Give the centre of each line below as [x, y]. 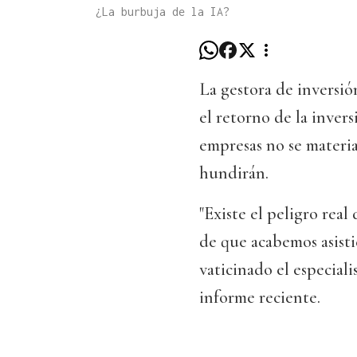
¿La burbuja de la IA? [163, 12]
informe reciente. [260, 298]
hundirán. [234, 173]
